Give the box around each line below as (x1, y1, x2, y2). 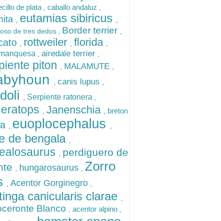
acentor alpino (73, 205, 119, 213)
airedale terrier (41, 49, 98, 58)
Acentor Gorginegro (10, 178, 90, 188)
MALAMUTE (64, 62, 112, 71)
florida (74, 36, 106, 48)
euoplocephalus (12, 116, 110, 131)
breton (108, 107, 128, 115)
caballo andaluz (47, 3, 99, 11)
